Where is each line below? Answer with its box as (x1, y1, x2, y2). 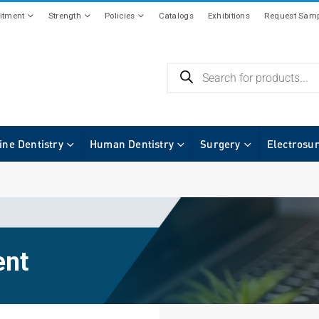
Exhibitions (207, 11, 250, 21)
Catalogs (158, 11, 194, 21)
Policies (105, 11, 135, 21)
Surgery (200, 137, 241, 150)
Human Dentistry (90, 137, 174, 150)
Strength (48, 11, 81, 21)
